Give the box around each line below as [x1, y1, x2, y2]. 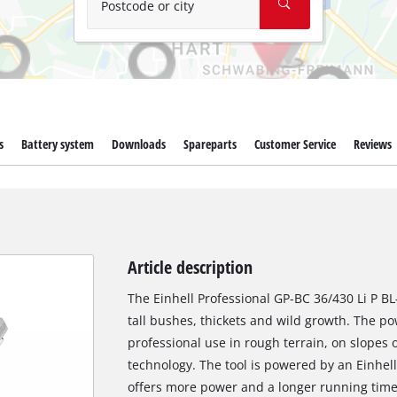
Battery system [20, 136, 94, 153]
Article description [127, 254, 253, 280]
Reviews [354, 136, 393, 153]
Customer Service [254, 136, 337, 153]
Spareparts [183, 136, 237, 153]
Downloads [111, 136, 166, 153]
